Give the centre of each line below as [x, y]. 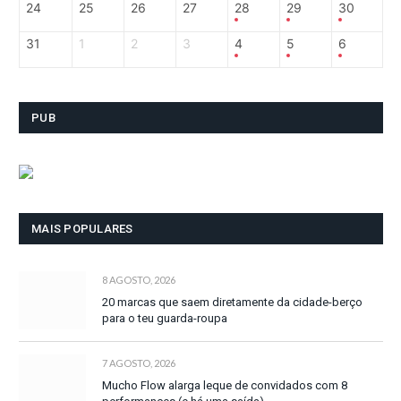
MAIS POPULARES [82, 229]
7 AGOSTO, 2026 [139, 363]
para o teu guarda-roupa [165, 319]
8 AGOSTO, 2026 [139, 280]
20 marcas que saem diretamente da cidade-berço [232, 303]
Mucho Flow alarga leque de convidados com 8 [225, 386]
